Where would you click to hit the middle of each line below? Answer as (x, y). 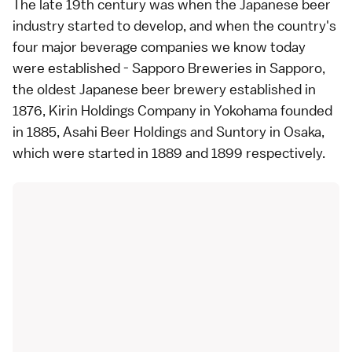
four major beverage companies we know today (159, 47)
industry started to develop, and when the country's (174, 26)
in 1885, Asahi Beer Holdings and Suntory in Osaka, (169, 132)
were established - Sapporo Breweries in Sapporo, (169, 68)
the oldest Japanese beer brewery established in (164, 90)
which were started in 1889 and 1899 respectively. (169, 153)
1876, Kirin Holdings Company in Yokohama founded (172, 111)
